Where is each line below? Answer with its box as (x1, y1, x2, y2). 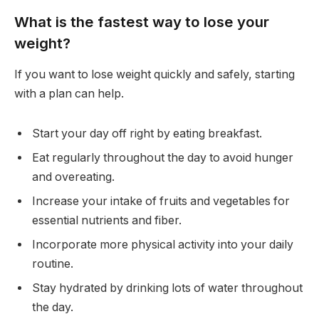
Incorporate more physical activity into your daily (32, 237, 293, 251)
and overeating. (32, 169, 115, 184)
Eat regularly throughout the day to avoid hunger (32, 150, 293, 164)
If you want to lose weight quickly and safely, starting (14, 68, 295, 82)
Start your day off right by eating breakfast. (32, 126, 262, 140)
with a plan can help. (14, 87, 124, 101)
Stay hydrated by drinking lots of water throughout (32, 281, 303, 295)
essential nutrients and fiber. (32, 213, 182, 227)
